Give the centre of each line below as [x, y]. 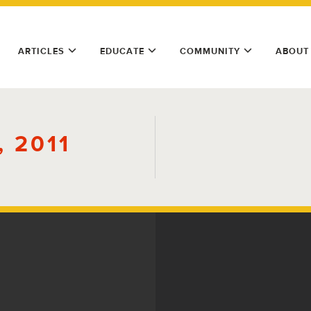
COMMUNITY [210, 51]
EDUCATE [122, 51]
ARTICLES [41, 51]
